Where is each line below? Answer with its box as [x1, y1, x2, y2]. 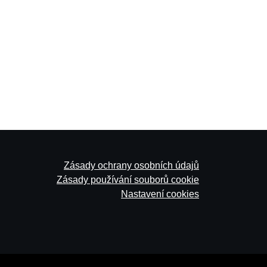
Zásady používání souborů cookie [57, 175, 199, 185]
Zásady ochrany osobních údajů [64, 160, 199, 170]
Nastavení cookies [121, 189, 199, 199]
